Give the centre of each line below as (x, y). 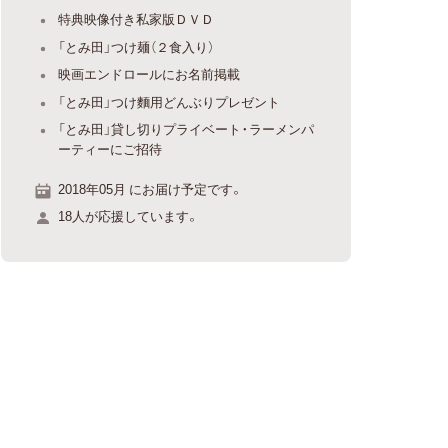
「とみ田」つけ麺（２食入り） (136, 46)
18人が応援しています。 (129, 215)
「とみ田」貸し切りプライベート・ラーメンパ (186, 128)
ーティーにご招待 (110, 148)
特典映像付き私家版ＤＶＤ (136, 18)
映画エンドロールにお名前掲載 (149, 73)
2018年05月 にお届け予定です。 (151, 188)
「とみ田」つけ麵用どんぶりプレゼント (169, 101)
